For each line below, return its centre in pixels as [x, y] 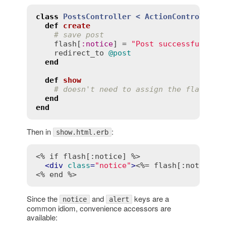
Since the [43, 198]
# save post [79, 35]
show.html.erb [82, 132]
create [76, 25]
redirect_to [79, 53]
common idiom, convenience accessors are [99, 208]
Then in [40, 131]
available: [42, 217]
